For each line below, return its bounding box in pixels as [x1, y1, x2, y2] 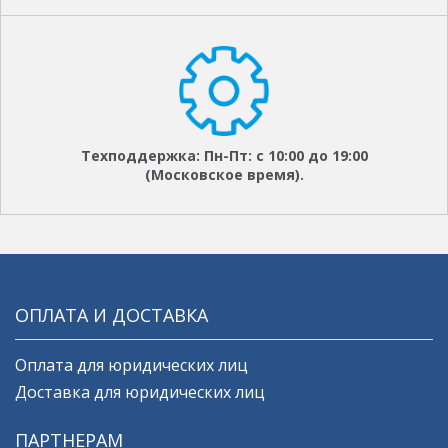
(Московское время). [144, 164, 304, 184]
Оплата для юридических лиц [15, 353, 248, 376]
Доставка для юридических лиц [15, 380, 265, 403]
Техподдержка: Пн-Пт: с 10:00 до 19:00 [80, 145, 368, 165]
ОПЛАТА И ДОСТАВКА [15, 302, 208, 327]
